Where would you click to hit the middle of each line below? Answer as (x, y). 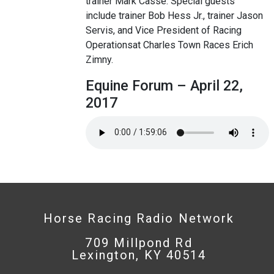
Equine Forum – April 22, (164, 85)
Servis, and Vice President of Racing (164, 30)
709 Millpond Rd (139, 243)
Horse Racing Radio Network (139, 218)
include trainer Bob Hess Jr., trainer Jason (174, 15)
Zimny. (99, 59)
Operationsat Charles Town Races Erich (169, 45)
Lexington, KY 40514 (139, 255)
